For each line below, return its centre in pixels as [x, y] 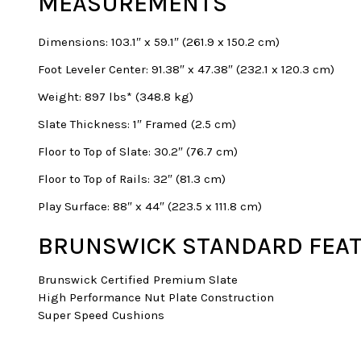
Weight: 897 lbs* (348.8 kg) [116, 96]
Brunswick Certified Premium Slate [138, 279]
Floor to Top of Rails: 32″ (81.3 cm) [132, 178]
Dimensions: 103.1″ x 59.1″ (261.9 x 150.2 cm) [159, 41]
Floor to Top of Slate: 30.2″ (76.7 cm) [138, 151]
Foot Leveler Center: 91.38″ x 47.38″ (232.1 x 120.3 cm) [186, 69]
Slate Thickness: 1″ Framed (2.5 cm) [137, 124]
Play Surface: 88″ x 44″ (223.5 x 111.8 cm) [150, 206]
